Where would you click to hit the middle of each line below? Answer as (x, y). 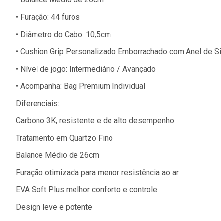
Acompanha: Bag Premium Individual (83, 86)
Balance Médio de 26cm (57, 155)
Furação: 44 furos (50, 17)
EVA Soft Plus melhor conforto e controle (87, 190)
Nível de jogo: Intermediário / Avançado (88, 69)
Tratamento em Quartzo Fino (64, 138)
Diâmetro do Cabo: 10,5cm (66, 35)
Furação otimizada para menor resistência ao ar (97, 173)
